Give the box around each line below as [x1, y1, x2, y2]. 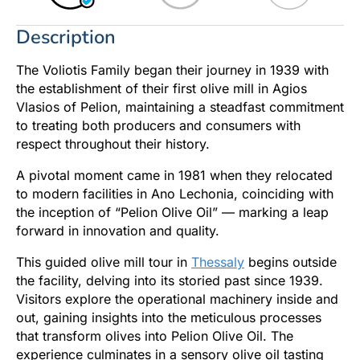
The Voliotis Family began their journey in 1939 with [16, 62, 329, 79]
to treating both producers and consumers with [16, 117, 301, 134]
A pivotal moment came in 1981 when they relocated [16, 167, 333, 184]
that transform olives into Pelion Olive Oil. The [16, 328, 293, 345]
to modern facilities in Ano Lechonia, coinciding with [16, 186, 333, 202]
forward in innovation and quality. [16, 223, 219, 239]
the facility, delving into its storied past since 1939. [16, 272, 323, 289]
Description [16, 24, 116, 51]
